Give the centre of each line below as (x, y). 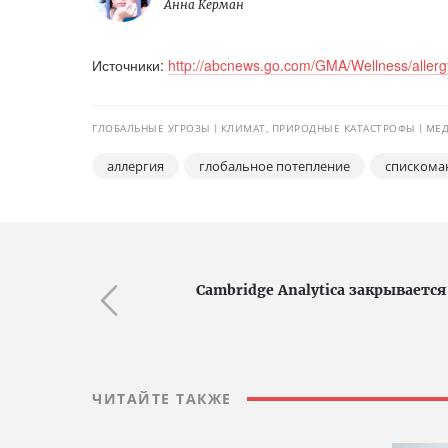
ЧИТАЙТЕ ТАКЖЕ (162, 398)
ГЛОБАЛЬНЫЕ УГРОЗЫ (151, 128)
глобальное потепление (274, 166)
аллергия (135, 166)
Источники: (130, 65)
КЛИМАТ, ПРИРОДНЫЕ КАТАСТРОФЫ (318, 128)
